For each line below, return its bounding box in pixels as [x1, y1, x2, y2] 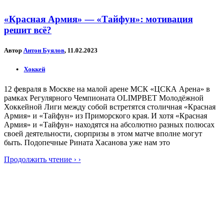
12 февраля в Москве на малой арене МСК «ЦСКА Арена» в [4, 84, 210, 93]
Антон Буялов [23, 47, 64, 55]
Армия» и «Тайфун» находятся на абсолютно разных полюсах [4, 120, 215, 129]
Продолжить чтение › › [4, 155, 81, 164]
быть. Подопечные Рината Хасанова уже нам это [4, 138, 170, 147]
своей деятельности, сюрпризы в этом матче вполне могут [4, 129, 202, 138]
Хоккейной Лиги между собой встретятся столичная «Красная [4, 102, 216, 111]
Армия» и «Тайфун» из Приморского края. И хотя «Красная [4, 111, 207, 120]
